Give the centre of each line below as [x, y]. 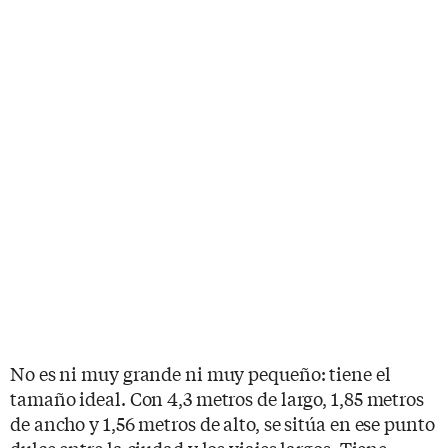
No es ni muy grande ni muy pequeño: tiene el [200, 372]
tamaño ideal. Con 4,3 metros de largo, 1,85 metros [217, 397]
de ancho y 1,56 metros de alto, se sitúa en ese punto [222, 422]
